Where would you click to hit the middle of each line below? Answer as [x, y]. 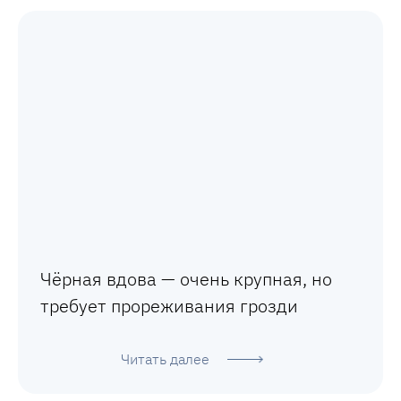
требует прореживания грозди [169, 306]
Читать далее [165, 359]
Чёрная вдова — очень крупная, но [186, 279]
